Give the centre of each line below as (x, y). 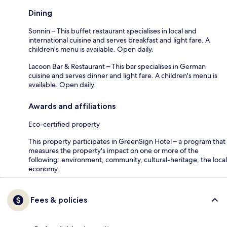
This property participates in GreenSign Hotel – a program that (127, 141)
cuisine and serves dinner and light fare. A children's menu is (123, 75)
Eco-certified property (64, 124)
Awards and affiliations (72, 106)
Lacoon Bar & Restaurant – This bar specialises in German (117, 66)
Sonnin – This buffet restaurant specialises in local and (112, 31)
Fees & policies (59, 200)
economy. (44, 168)
